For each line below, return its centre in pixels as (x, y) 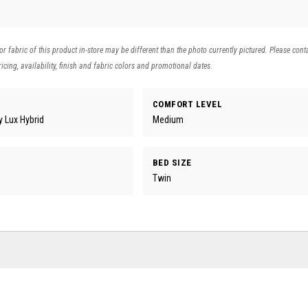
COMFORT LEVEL (187, 104)
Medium (168, 119)
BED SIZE (172, 162)
